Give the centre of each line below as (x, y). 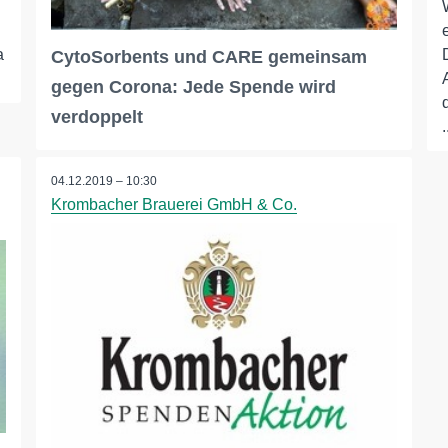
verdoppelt (96, 117)
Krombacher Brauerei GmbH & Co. (173, 205)
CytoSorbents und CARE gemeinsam (208, 57)
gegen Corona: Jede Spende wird (193, 87)
